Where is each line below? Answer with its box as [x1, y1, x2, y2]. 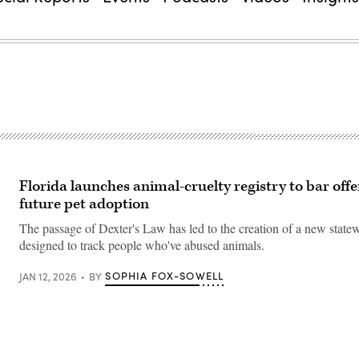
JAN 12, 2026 [19, 268, 77, 284]
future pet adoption [19, 194, 149, 214]
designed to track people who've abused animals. [19, 236, 264, 253]
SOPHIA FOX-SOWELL [105, 268, 224, 283]
